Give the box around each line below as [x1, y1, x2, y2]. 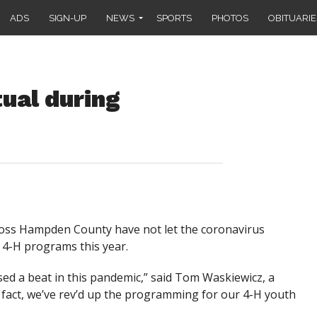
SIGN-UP [49, 12, 86, 23]
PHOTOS [212, 12, 248, 23]
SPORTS [156, 12, 192, 23]
